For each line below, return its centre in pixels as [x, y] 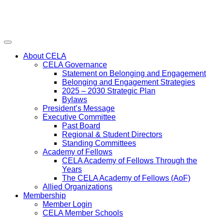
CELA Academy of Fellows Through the [130, 161]
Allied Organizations [77, 187]
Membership [45, 195]
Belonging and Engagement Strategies [129, 82]
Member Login [67, 204]
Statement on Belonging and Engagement [134, 73]
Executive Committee [79, 117]
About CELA [45, 56]
